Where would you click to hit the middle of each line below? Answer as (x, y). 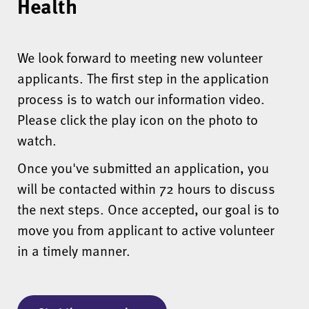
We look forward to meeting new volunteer (140, 58)
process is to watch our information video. (141, 99)
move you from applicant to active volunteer (146, 230)
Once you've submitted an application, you (143, 168)
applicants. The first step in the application (143, 78)
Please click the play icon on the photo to (138, 120)
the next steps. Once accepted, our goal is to (148, 209)
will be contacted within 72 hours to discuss (146, 189)
